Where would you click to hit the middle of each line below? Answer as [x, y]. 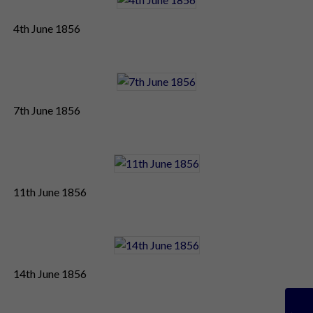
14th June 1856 [50, 273]
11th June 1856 [50, 191]
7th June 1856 [47, 110]
